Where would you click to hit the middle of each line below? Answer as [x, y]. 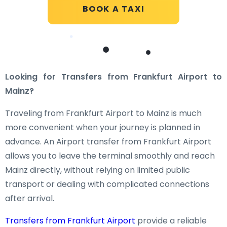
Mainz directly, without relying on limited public [98, 170]
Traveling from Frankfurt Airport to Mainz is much [103, 113]
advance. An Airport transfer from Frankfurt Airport [108, 142]
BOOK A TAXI [113, 9]
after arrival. [30, 198]
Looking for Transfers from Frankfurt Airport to [113, 77]
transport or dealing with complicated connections [107, 184]
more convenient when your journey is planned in [103, 127]
